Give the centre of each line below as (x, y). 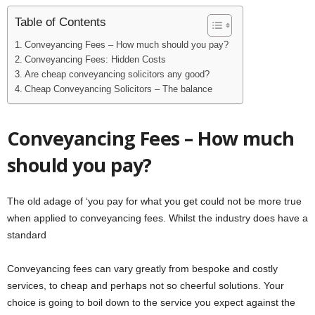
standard (27, 234)
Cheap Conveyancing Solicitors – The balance (118, 89)
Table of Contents (60, 22)
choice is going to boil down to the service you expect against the (151, 302)
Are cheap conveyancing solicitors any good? (117, 74)
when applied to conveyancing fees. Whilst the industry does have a (157, 218)
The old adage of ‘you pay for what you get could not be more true (154, 201)
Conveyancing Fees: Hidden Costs (95, 59)
